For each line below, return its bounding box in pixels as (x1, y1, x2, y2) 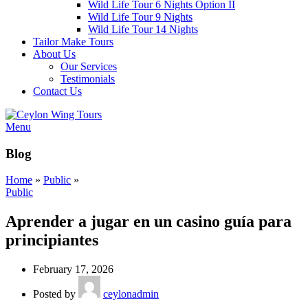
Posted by (33, 288, 76, 300)
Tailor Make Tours (33, 36, 113, 47)
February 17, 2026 (33, 263, 113, 276)
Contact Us (33, 85, 82, 97)
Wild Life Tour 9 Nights (88, 11, 192, 23)
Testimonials (60, 73, 115, 85)
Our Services (60, 60, 117, 72)
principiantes (5, 231, 98, 250)
